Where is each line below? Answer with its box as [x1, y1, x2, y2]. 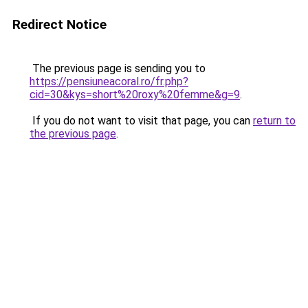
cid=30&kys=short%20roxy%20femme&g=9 [30, 88, 240, 101]
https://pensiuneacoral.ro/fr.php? [30, 75, 188, 88]
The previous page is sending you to [30, 62, 206, 75]
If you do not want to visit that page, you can [30, 114, 253, 127]
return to [253, 114, 296, 127]
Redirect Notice [12, 16, 107, 32]
